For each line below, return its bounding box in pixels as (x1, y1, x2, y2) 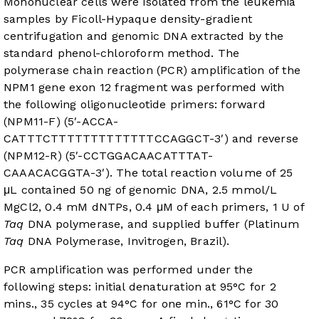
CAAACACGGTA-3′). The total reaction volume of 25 (4, 166, 293, 180)
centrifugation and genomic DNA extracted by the (4, 29, 284, 43)
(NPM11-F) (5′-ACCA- (4, 115, 119, 129)
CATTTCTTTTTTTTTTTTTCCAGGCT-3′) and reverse (4, 132, 299, 146)
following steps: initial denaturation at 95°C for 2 (4, 280, 276, 294)
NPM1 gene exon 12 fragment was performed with (4, 80, 285, 95)
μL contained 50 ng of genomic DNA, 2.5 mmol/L (4, 183, 278, 197)
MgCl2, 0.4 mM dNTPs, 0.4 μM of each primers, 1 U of (4, 200, 304, 214)
